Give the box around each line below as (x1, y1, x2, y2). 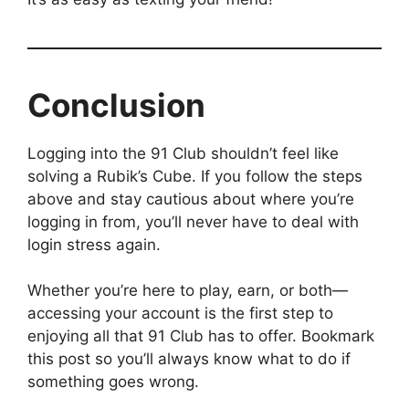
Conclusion (27, 85, 205, 124)
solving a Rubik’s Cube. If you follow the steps (27, 166, 362, 185)
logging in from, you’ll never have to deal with (27, 212, 359, 231)
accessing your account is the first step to (27, 304, 333, 323)
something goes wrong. (27, 372, 199, 392)
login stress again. (27, 235, 161, 254)
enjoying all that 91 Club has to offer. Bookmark (27, 327, 374, 346)
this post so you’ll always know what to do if (27, 350, 351, 369)
